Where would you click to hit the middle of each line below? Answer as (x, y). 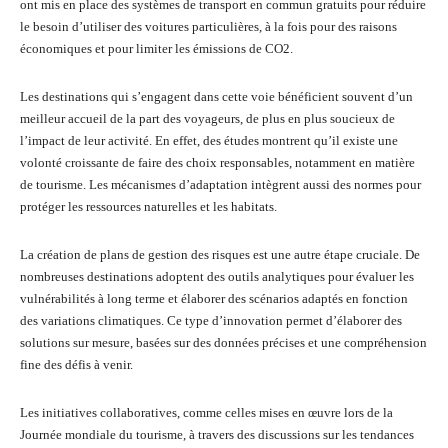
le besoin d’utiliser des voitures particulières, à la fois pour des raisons (208, 26)
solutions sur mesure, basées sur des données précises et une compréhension (223, 342)
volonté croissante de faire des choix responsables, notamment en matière (217, 162)
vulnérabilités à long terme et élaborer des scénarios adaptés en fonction (214, 298)
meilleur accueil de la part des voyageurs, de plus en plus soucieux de (207, 118)
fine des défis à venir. (76, 364)
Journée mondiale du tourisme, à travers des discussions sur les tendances (217, 434)
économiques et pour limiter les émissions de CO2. (156, 48)
